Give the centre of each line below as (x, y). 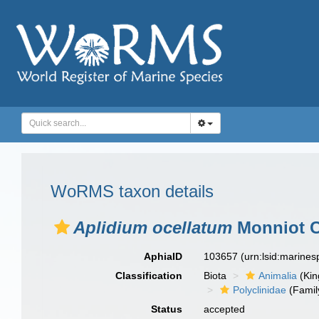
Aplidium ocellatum (153, 228)
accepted (225, 309)
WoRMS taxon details (132, 191)
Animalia (278, 276)
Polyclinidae (260, 290)
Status (167, 309)
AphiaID (163, 256)
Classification (149, 276)
